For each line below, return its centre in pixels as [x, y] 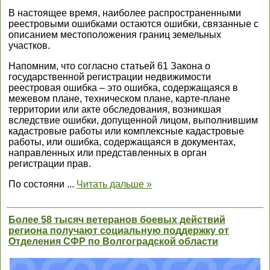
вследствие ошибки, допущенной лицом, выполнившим [133, 120]
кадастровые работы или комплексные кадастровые [126, 131]
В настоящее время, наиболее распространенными [125, 13]
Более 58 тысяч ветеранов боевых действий [117, 220]
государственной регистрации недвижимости [110, 77]
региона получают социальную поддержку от [119, 231]
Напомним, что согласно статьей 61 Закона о [109, 66]
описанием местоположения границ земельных [115, 35]
